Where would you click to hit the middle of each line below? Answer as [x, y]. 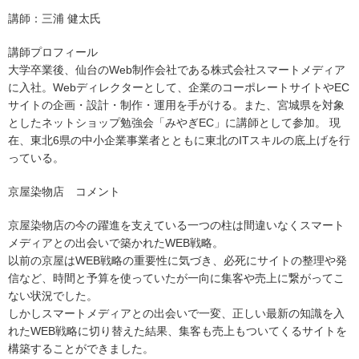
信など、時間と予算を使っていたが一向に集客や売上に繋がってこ [176, 278]
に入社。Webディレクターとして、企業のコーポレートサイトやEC [179, 88]
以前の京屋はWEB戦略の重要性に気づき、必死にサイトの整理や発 [177, 261]
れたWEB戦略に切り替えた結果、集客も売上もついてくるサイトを [177, 331]
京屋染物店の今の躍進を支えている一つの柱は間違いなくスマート [176, 226]
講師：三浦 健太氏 [54, 19]
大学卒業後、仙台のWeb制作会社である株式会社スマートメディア [177, 70]
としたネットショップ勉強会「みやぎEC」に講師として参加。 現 [174, 123]
